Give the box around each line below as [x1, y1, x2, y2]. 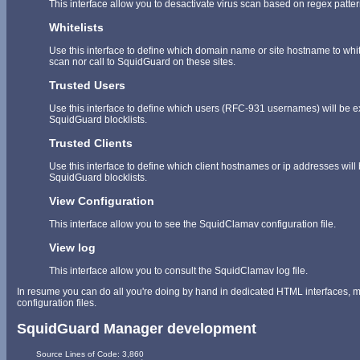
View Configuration [49, 194, 154, 208]
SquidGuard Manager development [17, 321, 256, 337]
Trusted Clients [49, 137, 133, 150]
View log [49, 241, 96, 255]
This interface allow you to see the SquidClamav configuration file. [49, 219, 336, 231]
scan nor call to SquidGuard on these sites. [49, 56, 235, 68]
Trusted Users [49, 79, 125, 92]
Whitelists [49, 21, 104, 35]
